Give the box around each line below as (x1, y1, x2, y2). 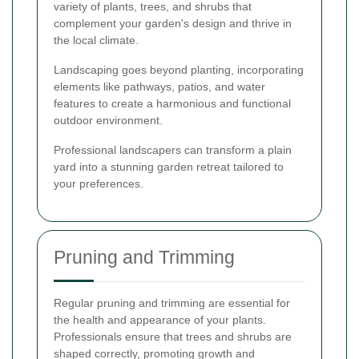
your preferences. (54, 176, 143, 190)
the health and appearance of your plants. (54, 313, 266, 326)
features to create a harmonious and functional (54, 96, 291, 110)
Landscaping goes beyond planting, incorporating (54, 63, 304, 76)
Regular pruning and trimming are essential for (54, 296, 290, 309)
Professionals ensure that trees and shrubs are (54, 329, 292, 343)
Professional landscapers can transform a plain (54, 143, 292, 156)
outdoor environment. (54, 113, 163, 127)
